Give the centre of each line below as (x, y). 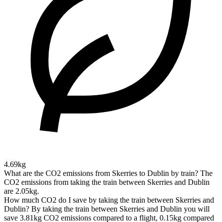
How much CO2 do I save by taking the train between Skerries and (109, 200)
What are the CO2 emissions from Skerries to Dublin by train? (101, 173)
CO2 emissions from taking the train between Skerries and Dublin (107, 182)
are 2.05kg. (22, 191)
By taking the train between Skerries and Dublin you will (120, 209)
